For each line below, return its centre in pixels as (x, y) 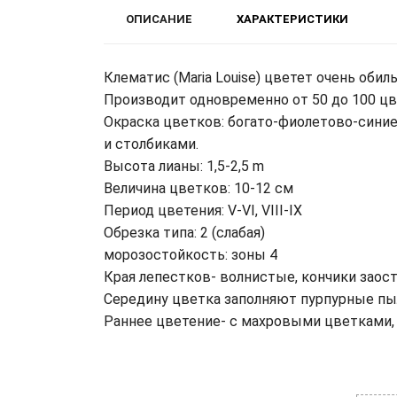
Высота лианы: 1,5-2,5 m (184, 166)
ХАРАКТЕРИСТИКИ (292, 19)
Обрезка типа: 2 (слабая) (184, 232)
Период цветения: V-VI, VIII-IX (203, 210)
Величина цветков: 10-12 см (198, 188)
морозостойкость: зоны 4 (191, 254)
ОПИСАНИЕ (159, 19)
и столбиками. (151, 144)
